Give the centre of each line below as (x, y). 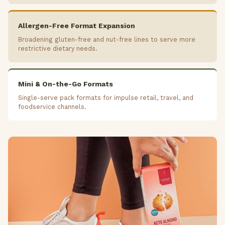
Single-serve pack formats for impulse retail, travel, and (106, 98)
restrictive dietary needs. (58, 49)
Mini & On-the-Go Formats (66, 84)
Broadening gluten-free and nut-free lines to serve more (107, 40)
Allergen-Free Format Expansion (77, 26)
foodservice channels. (52, 107)
